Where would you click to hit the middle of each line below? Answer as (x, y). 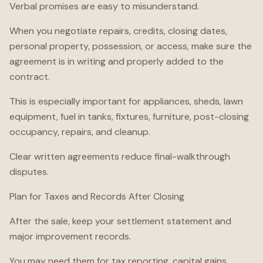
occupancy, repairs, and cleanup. (80, 132)
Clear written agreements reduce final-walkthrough (120, 156)
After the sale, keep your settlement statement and (120, 221)
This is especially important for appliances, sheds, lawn (126, 101)
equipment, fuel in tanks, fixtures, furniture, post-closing (129, 117)
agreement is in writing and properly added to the (117, 61)
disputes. (29, 172)
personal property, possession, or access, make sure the (131, 46)
